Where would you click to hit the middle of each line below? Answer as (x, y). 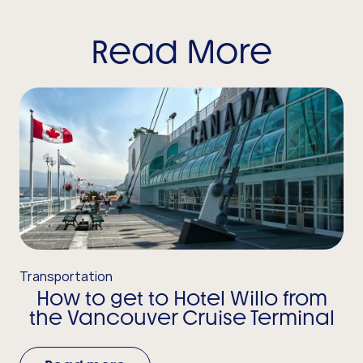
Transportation (66, 277)
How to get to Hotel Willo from (181, 299)
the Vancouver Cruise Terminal (181, 318)
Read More (181, 52)
